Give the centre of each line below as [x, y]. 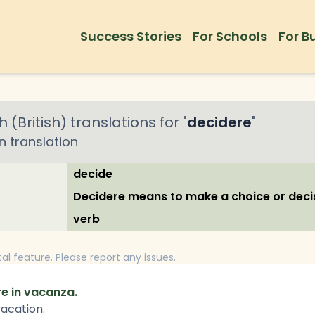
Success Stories [131, 36]
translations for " [127, 122]
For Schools [230, 36]
